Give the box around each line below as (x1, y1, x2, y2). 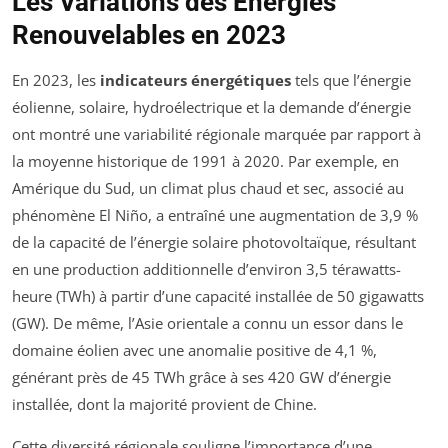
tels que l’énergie (291, 70, 411, 91)
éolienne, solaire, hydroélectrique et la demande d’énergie (12, 97, 411, 118)
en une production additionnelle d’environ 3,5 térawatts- (12, 259, 401, 280)
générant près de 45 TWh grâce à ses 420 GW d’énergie (12, 367, 391, 388)
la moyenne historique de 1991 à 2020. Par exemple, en (12, 151, 399, 172)
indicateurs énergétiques (100, 70, 291, 91)
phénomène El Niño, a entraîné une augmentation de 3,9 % (12, 205, 418, 226)
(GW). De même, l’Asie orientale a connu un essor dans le (12, 313, 403, 334)
